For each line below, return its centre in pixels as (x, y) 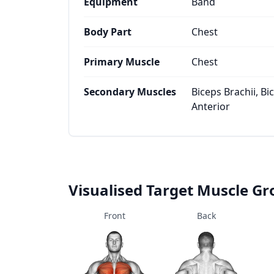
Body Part (108, 32)
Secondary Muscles (130, 92)
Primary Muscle (122, 62)
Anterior (211, 106)
